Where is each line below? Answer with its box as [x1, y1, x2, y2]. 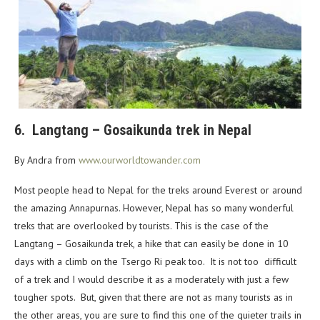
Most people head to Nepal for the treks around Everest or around [14, 184, 302, 197]
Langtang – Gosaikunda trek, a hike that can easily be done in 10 [14, 237, 289, 251]
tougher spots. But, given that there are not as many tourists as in [14, 291, 293, 304]
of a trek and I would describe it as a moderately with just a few [14, 273, 289, 286]
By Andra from [14, 154, 79, 167]
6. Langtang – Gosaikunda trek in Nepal [14, 121, 251, 139]
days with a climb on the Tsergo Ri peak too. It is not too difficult [14, 255, 296, 269]
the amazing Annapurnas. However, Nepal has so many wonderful [14, 201, 294, 215]
